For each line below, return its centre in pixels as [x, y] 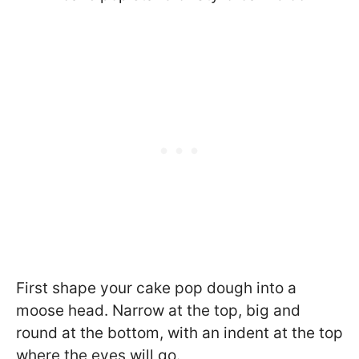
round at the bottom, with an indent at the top [179, 333]
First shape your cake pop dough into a [156, 288]
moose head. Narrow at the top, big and [158, 311]
